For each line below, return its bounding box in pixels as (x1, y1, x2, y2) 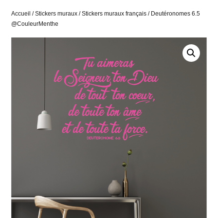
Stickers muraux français (82, 10, 147, 17)
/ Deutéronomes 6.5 (146, 10, 200, 17)
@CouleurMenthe (11, 20, 59, 27)
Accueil (11, 10, 31, 17)
